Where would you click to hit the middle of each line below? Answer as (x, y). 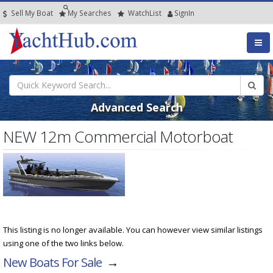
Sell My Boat (31, 13)
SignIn (184, 13)
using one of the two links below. (63, 243)
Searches (95, 13)
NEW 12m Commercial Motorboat (118, 136)
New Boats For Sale (52, 262)
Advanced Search (136, 107)
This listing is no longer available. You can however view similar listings (133, 229)
